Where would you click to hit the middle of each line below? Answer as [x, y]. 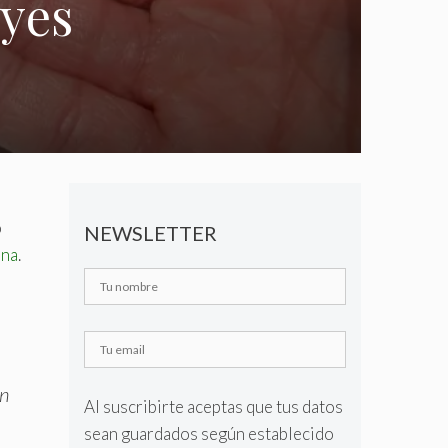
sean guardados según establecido [208, 433]
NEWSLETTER [150, 233]
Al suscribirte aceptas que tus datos [213, 406]
